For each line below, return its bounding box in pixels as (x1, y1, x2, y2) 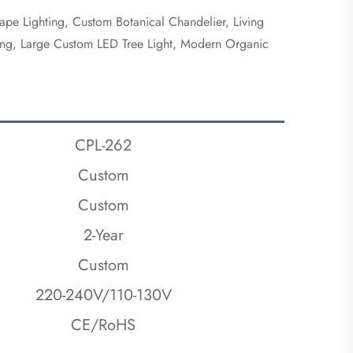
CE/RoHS (71, 313, 136, 336)
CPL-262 (75, 133, 132, 157)
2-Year (83, 223, 124, 247)
